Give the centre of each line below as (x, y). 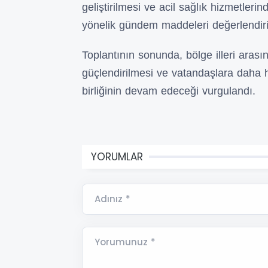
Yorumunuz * (125, 242)
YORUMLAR (117, 156)
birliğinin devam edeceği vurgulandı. (169, 91)
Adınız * (112, 199)
